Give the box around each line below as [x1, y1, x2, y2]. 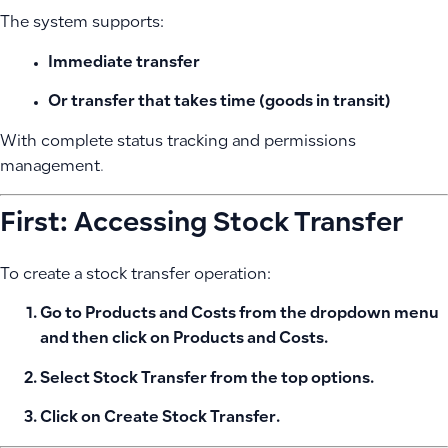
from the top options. [207, 371, 374, 387]
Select [40, 371, 93, 387]
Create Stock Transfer [104, 411, 276, 427]
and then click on [40, 332, 173, 348]
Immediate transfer [48, 55, 200, 71]
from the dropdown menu [236, 307, 439, 323]
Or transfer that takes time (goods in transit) [48, 95, 391, 111]
